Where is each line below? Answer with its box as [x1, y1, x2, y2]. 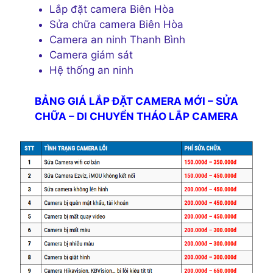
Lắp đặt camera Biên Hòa [49, 3, 174, 16]
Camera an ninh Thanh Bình [49, 34, 185, 46]
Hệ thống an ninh [49, 64, 133, 77]
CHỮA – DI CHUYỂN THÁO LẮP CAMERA [35, 110, 238, 122]
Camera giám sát [49, 49, 133, 62]
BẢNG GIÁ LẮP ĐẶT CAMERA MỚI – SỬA [35, 94, 238, 107]
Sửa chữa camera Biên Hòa [49, 18, 183, 31]
